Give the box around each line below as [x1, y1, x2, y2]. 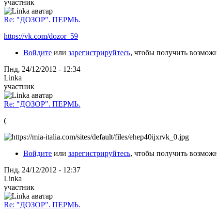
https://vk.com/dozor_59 [4, 31, 78, 40]
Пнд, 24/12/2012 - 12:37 [4, 165, 80, 174]
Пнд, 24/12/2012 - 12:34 [4, 64, 80, 73]
